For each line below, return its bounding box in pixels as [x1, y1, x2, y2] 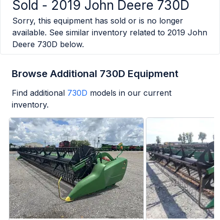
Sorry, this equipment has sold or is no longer [12, 16, 183, 26]
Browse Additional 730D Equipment [12, 68, 178, 80]
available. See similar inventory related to [12, 27, 165, 38]
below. [57, 39, 84, 50]
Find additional [12, 88, 65, 98]
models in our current [90, 88, 171, 98]
